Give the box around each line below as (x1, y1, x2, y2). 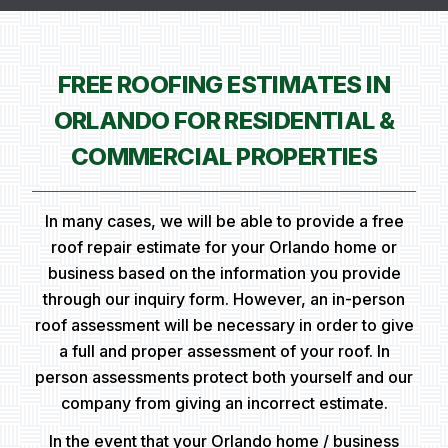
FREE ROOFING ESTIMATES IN (58, 70, 390, 100)
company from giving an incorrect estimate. (60, 393, 388, 414)
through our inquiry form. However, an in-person (43, 289, 405, 310)
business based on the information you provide (47, 263, 401, 284)
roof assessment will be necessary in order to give (34, 315, 414, 336)
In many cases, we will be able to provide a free (44, 211, 404, 232)
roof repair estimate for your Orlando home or (51, 237, 397, 258)
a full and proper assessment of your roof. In (58, 341, 390, 362)
